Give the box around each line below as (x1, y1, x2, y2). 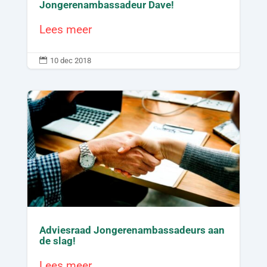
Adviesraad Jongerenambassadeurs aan (39, 223, 225, 236)
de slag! (39, 234, 76, 247)
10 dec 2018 (49, 55, 91, 65)
